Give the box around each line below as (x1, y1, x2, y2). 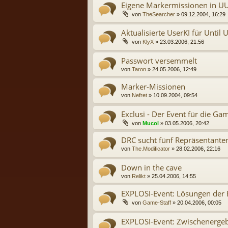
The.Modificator (132, 146, 170, 152)
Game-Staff (142, 199, 171, 206)
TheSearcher (142, 11, 175, 17)
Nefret (132, 92, 147, 98)
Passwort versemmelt (121, 55, 197, 66)
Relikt (132, 173, 146, 180)
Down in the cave (121, 162, 182, 173)
